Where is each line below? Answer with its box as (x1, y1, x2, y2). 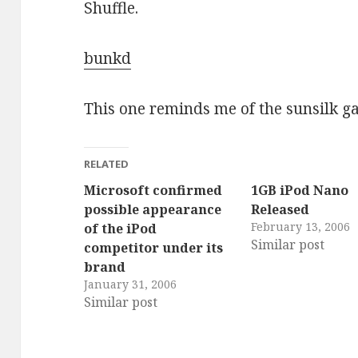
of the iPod (84, 219, 157, 237)
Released (251, 200, 310, 218)
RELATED (84, 156, 129, 171)
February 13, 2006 (251, 218, 351, 234)
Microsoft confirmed (84, 181, 223, 199)
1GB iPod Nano (251, 181, 349, 199)
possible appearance (84, 200, 222, 218)
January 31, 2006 (84, 276, 177, 292)
